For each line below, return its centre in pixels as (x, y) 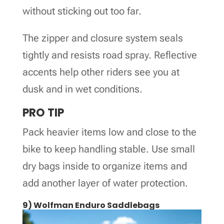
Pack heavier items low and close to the (109, 132)
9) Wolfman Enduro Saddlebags (91, 205)
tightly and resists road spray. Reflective (109, 55)
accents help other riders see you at (101, 72)
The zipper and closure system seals (102, 38)
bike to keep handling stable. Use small (108, 149)
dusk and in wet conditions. (82, 89)
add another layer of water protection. (105, 183)
